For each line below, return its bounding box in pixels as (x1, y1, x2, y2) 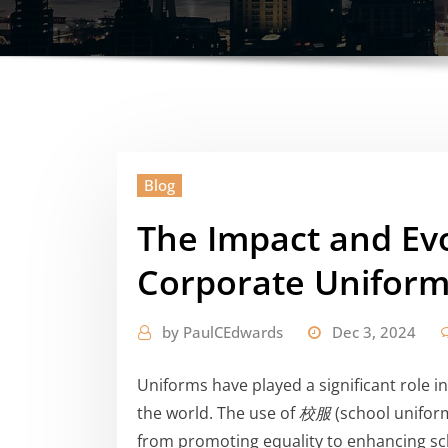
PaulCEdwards (183, 321, 283, 342)
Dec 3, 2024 (332, 321, 416, 342)
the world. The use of (137, 402, 299, 425)
